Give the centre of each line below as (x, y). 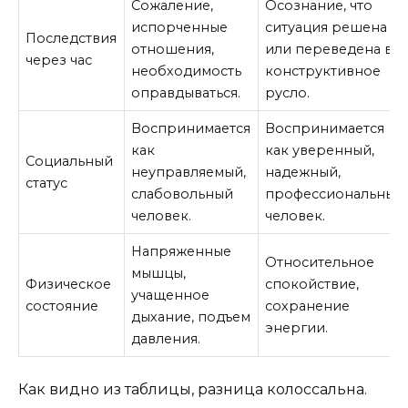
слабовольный (183, 194)
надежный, (303, 173)
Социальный (70, 162)
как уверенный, (320, 151)
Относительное (320, 263)
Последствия (71, 39)
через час (59, 61)
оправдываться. (186, 93)
